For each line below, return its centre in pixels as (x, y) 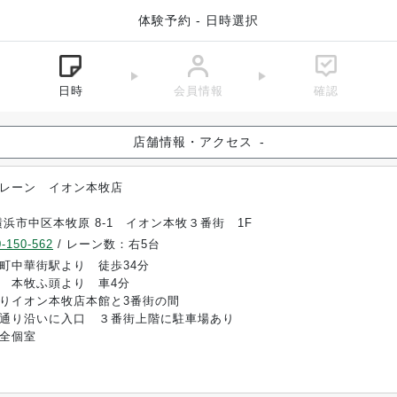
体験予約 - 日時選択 (198, 20)
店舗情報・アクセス (192, 142)
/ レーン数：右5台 (107, 245)
